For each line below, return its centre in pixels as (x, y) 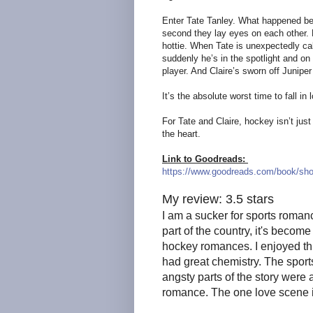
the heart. (183, 134)
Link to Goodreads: (205, 159)
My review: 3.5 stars (218, 199)
